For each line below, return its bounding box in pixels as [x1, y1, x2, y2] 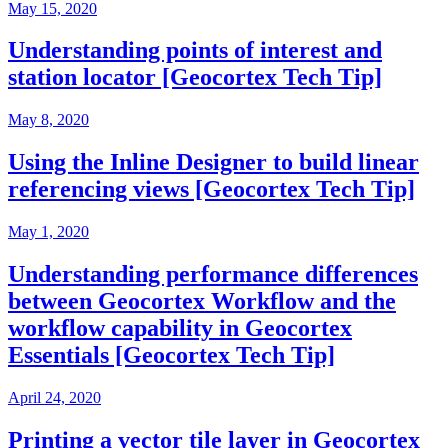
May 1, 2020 [8, 223, 89, 241]
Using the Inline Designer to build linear [8, 149, 419, 176]
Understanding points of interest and [8, 37, 382, 64]
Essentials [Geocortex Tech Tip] [8, 342, 335, 369]
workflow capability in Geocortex [8, 315, 352, 342]
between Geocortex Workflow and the [8, 288, 396, 315]
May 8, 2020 [8, 111, 89, 129]
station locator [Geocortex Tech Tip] [8, 64, 382, 91]
